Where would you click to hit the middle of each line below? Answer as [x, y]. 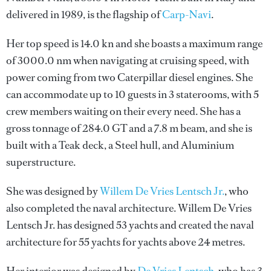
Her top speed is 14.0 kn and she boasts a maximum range [134, 44]
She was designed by [53, 191]
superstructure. [41, 162]
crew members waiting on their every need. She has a [123, 111]
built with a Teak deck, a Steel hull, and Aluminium [120, 145]
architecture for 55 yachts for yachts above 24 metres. [126, 242]
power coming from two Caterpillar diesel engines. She [129, 77]
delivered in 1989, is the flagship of [84, 15]
